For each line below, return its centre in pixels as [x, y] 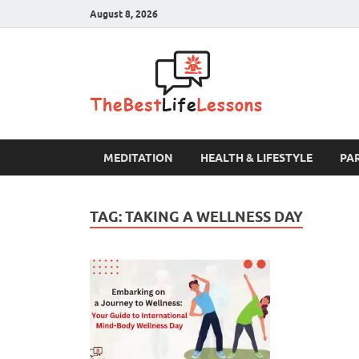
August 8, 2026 [124, 14]
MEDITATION [138, 157]
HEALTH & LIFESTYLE [256, 157]
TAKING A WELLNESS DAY [214, 217]
